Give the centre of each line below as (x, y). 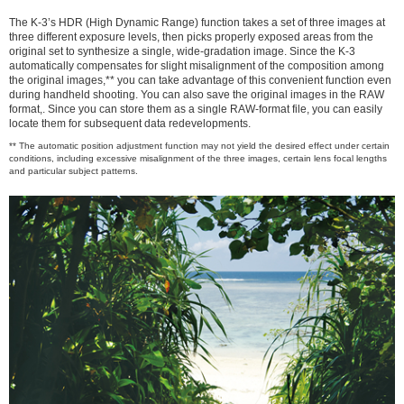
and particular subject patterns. (73, 171)
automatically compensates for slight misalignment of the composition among (197, 66)
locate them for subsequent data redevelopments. (130, 124)
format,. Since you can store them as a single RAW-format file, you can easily (196, 110)
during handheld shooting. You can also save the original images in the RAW (197, 95)
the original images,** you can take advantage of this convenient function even (200, 81)
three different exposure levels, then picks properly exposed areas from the (191, 37)
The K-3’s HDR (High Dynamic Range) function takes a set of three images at (197, 23)
